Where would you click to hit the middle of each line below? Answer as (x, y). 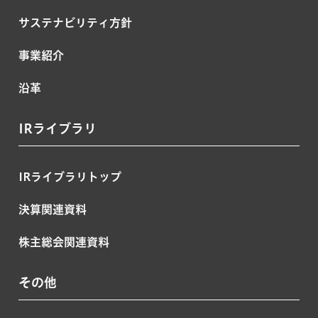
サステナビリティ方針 (75, 23)
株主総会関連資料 (64, 242)
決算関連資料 (53, 210)
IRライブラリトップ (70, 177)
